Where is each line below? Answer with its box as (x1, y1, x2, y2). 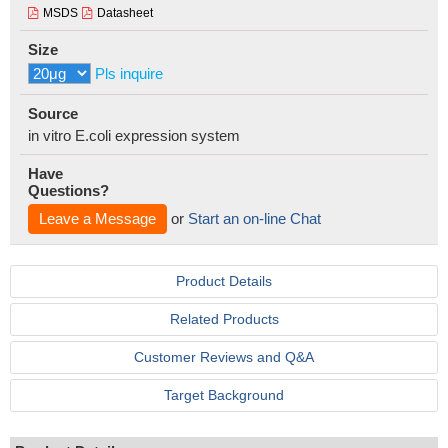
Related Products (169, 311, 279, 327)
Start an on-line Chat (188, 210, 321, 227)
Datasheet (97, 6, 153, 20)
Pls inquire (95, 65, 163, 82)
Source (28, 105, 78, 122)
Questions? (28, 182, 109, 199)
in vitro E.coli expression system (28, 127, 240, 144)
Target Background (164, 387, 284, 403)
